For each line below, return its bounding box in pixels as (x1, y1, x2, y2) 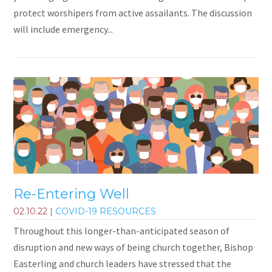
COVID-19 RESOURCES (55, 206, 157, 217)
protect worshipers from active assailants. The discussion (13, 7, 253, 19)
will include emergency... (13, 23, 114, 36)
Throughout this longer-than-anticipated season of (13, 225, 230, 237)
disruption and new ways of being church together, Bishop (13, 241, 254, 254)
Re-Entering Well (13, 185, 130, 202)
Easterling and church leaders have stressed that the (13, 257, 232, 270)
